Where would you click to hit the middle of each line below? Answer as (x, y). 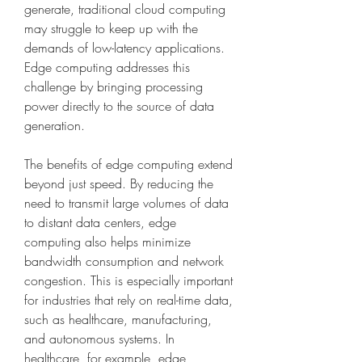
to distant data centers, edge (100, 223)
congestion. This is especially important (128, 281)
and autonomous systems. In (99, 339)
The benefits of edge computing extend (128, 164)
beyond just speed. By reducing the (119, 184)
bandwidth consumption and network (124, 261)
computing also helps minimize (107, 242)
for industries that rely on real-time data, (128, 300)
